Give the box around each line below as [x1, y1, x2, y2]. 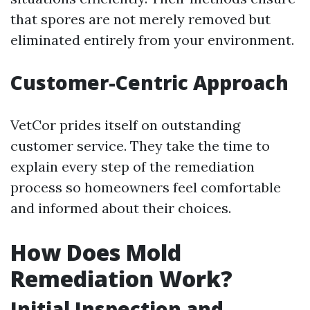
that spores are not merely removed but [10, 10, 271, 28]
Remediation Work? [10, 264, 232, 293]
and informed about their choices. [10, 199, 231, 217]
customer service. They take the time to [10, 137, 270, 154]
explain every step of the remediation [10, 158, 255, 175]
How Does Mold [10, 237, 181, 267]
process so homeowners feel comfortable [10, 179, 281, 196]
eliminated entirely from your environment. [10, 31, 294, 48]
